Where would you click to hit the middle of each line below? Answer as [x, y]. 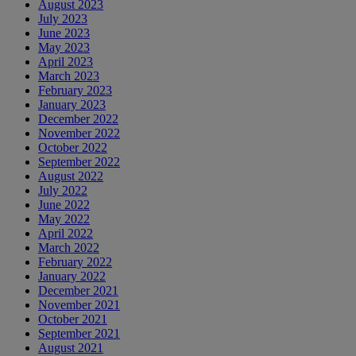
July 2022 [63, 190]
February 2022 [75, 261]
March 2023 [69, 75]
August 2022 [71, 176]
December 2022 [78, 118]
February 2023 [75, 90]
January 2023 [72, 104]
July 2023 [63, 18]
